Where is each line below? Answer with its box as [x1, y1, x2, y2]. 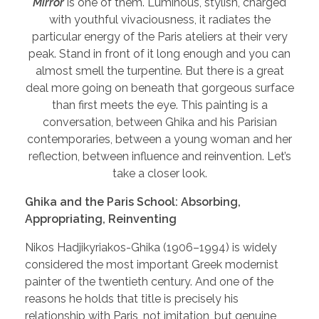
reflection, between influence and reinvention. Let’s [28, 149, 291, 163]
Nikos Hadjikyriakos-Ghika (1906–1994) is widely [25, 240, 277, 254]
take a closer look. [112, 166, 207, 180]
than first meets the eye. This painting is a [51, 98, 268, 112]
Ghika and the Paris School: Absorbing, [25, 194, 241, 209]
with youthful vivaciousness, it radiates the [48, 12, 271, 26]
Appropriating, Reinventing [25, 211, 177, 226]
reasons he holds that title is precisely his [25, 291, 239, 305]
